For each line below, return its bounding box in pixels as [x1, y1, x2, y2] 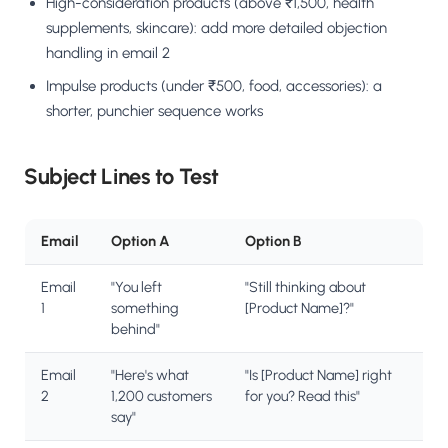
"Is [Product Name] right [245, 366, 392, 385]
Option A [111, 232, 170, 251]
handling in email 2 [46, 44, 170, 63]
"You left [111, 278, 162, 297]
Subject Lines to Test [24, 163, 219, 191]
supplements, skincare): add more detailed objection [46, 19, 387, 38]
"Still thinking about [245, 278, 366, 297]
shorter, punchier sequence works [46, 102, 263, 121]
